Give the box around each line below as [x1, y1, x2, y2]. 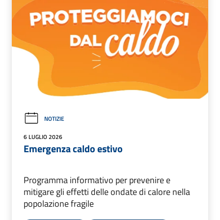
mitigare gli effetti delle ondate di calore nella [24, 185, 190, 199]
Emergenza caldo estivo [24, 141, 123, 157]
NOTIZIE [44, 113, 64, 123]
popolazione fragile [24, 197, 94, 211]
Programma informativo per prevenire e [24, 173, 170, 187]
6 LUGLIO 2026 [24, 132, 62, 142]
